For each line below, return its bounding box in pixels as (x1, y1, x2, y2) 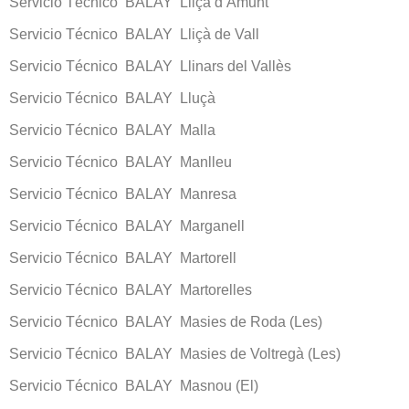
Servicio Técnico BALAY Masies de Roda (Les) (9, 313, 322, 330)
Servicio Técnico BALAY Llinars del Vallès (9, 58, 291, 74)
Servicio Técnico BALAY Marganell (9, 217, 245, 234)
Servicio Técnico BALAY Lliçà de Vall (9, 26, 259, 42)
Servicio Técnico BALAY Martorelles (9, 281, 252, 298)
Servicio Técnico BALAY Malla (9, 121, 215, 138)
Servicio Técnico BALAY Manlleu (9, 153, 232, 170)
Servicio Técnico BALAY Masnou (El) (9, 377, 258, 393)
